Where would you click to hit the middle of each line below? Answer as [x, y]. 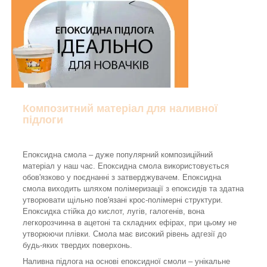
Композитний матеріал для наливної [120, 109]
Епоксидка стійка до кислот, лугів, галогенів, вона [114, 212]
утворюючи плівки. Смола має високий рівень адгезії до [125, 234]
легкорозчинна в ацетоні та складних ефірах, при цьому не [130, 223]
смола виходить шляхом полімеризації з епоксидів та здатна [133, 189]
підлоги [43, 120]
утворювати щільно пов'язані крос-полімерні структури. [123, 200]
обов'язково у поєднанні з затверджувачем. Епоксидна [122, 178]
